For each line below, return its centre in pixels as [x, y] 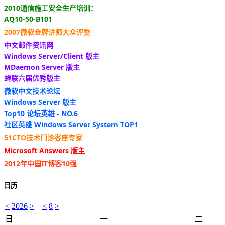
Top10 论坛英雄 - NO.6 [41, 113]
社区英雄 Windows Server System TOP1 [71, 124]
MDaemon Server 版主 [42, 67]
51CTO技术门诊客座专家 [43, 137]
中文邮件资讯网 [29, 45]
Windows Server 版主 [40, 102]
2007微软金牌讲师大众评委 [47, 32]
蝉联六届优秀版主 [32, 78]
